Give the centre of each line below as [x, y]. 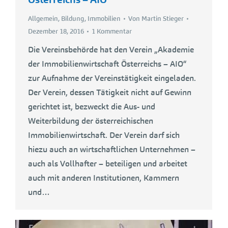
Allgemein [43, 19]
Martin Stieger [163, 19]
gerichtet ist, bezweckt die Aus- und [92, 107]
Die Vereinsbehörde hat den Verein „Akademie [111, 50]
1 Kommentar [112, 31]
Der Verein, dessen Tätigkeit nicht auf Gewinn [110, 92]
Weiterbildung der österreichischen [91, 121]
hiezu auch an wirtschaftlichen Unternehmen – [112, 149]
